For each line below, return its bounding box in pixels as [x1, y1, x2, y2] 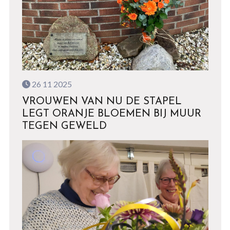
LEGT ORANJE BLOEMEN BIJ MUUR [22, 109, 201, 119]
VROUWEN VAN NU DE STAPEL [22, 97, 182, 107]
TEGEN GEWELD [22, 121, 107, 131]
